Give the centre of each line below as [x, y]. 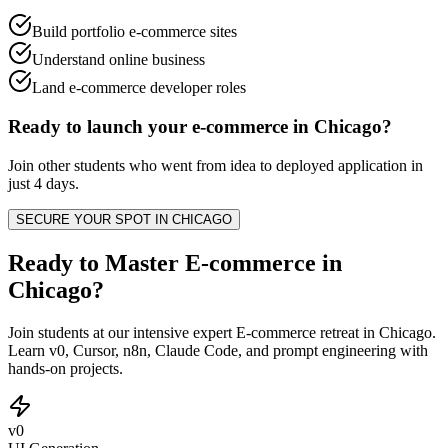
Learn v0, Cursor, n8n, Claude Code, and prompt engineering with [218, 350]
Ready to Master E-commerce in [175, 262]
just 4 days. [43, 183]
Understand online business [118, 60]
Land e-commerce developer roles [139, 88]
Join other [41, 165]
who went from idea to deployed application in [274, 165]
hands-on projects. [65, 368]
